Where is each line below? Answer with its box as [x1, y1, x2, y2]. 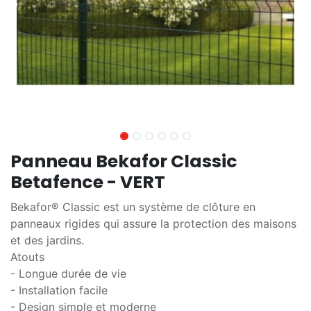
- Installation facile [10, 283, 108, 297]
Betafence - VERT [10, 170, 165, 194]
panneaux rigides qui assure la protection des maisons [10, 217, 296, 230]
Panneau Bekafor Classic [10, 149, 237, 174]
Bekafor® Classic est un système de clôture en [10, 200, 255, 214]
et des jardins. [10, 233, 84, 247]
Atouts [10, 250, 44, 264]
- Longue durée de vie [10, 267, 126, 280]
